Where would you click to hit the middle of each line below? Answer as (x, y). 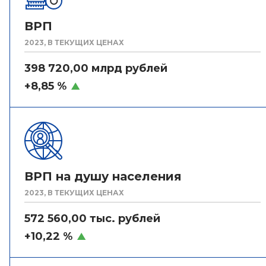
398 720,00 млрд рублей (96, 68)
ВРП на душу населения (103, 176)
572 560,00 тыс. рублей (92, 218)
